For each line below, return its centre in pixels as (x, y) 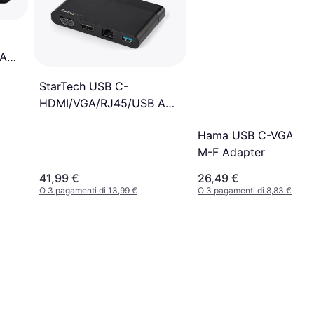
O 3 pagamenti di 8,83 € (245, 190)
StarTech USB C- (84, 87)
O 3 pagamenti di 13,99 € (88, 190)
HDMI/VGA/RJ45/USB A (102, 103)
